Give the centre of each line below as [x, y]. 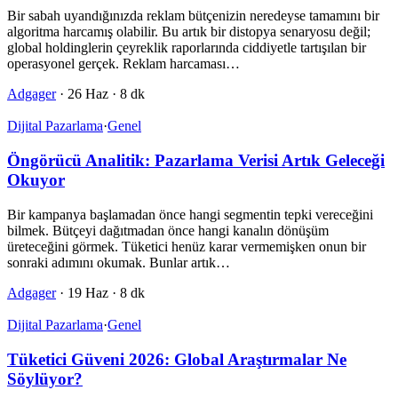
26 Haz [88, 94]
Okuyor [36, 180]
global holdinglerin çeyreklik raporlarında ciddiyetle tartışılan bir [187, 48]
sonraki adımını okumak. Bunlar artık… [119, 262]
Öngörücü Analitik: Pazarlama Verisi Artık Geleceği [196, 161]
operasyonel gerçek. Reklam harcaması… [123, 64]
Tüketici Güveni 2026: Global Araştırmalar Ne [177, 359]
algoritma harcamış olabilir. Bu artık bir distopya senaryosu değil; [189, 32]
